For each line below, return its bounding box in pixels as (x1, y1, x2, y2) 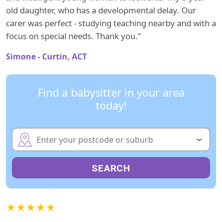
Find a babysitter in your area (37, 85, 185, 100)
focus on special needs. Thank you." (6, 30, 141, 42)
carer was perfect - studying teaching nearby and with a (6, 17, 216, 29)
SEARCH (91, 163, 131, 174)
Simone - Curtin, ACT (6, 51, 87, 62)
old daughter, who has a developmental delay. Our (6, 4, 196, 16)
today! (95, 98, 127, 112)
